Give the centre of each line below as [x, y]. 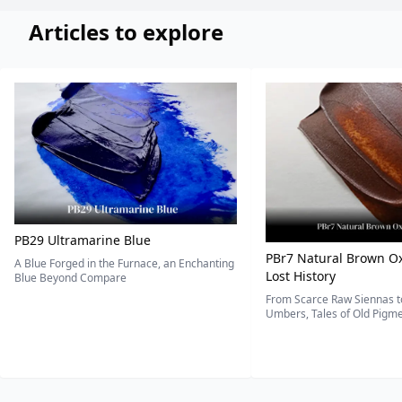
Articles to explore [126, 32]
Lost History [301, 275]
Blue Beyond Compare [70, 278]
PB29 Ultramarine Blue [83, 240]
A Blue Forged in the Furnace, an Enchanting [124, 264]
